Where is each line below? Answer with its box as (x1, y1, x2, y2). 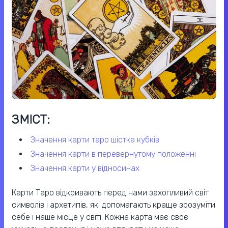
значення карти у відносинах (35, 163, 139, 174)
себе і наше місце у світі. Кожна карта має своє (12, 212, 188, 222)
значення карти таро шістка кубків (35, 135, 159, 145)
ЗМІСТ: (12, 112, 50, 127)
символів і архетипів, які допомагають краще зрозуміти (12, 200, 215, 210)
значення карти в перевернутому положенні (35, 149, 196, 159)
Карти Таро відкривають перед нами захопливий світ (12, 188, 209, 198)
